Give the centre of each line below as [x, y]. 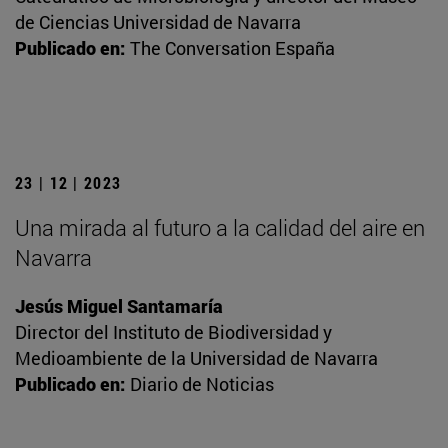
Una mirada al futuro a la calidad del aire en [220, 228]
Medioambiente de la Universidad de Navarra [196, 358]
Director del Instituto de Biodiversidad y [173, 332]
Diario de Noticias [202, 384]
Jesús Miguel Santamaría [119, 306]
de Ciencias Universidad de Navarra [158, 22]
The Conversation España [232, 48]
